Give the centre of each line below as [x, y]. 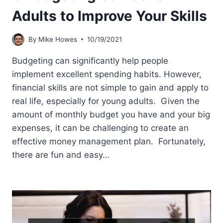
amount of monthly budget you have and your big [111, 114]
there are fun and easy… [61, 155]
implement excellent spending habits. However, [107, 74]
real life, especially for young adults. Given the [106, 101]
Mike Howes [58, 39]
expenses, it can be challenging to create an [100, 128]
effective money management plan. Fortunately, [109, 141]
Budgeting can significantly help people [90, 60]
